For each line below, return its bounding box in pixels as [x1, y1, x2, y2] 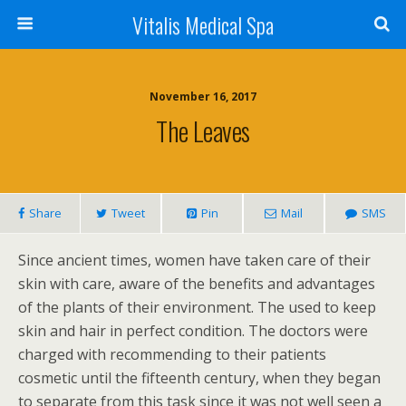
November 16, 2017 [150, 89, 256, 104]
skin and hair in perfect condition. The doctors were [18, 321, 368, 341]
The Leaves [156, 111, 250, 150]
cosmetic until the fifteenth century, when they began [18, 368, 381, 388]
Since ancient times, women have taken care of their [18, 250, 371, 270]
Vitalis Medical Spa [132, 8, 274, 41]
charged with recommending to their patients [18, 344, 326, 364]
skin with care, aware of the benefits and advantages [18, 274, 375, 294]
